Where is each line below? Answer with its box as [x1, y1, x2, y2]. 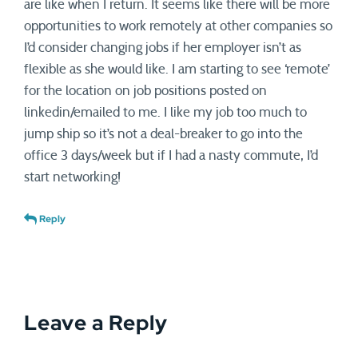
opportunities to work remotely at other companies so [24, 19, 332, 33]
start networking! [24, 170, 121, 184]
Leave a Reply [24, 309, 168, 336]
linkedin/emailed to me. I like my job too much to [24, 105, 307, 119]
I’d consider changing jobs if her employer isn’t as [24, 41, 301, 54]
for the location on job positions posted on [24, 84, 267, 97]
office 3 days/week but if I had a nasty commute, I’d [24, 149, 318, 162]
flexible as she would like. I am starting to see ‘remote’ [24, 62, 330, 76]
